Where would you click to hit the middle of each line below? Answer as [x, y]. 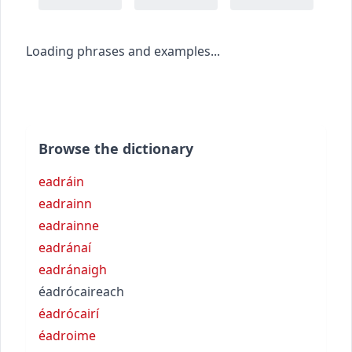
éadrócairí [69, 313]
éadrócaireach [81, 291]
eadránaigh [73, 269]
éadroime [67, 335]
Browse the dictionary [116, 148]
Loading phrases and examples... [123, 51]
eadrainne [69, 225]
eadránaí [65, 247]
